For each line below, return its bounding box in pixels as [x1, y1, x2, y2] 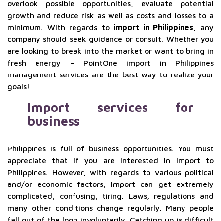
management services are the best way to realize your [7, 70, 214, 79]
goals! [7, 82, 30, 91]
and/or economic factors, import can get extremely [7, 180, 214, 188]
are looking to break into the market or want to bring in [7, 46, 214, 55]
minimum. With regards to [7, 23, 114, 32]
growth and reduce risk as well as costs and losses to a [7, 11, 214, 20]
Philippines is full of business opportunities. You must [7, 144, 214, 153]
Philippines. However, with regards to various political [7, 168, 214, 177]
